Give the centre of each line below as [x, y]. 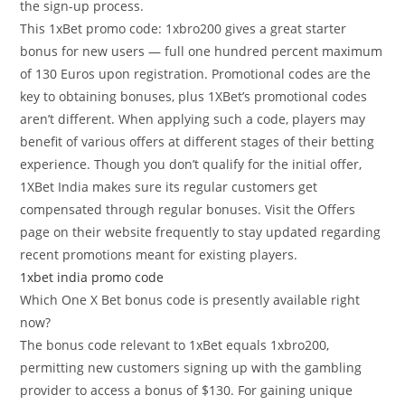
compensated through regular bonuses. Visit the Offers [188, 210]
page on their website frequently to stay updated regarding [201, 232]
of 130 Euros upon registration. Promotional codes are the [196, 74]
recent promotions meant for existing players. [159, 255]
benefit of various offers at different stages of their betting [198, 142]
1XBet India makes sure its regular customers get [169, 187]
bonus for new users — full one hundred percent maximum [202, 52]
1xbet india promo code [92, 278]
